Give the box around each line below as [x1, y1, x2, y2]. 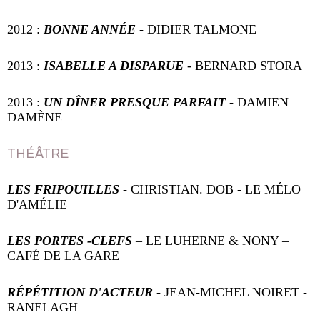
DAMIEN [234, 94, 289, 109]
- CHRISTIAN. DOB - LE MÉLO [123, 182, 301, 197]
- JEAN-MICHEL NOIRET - [156, 285, 307, 300]
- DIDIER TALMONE [139, 21, 256, 36]
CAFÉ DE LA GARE [7, 249, 119, 264]
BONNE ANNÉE [44, 21, 139, 36]
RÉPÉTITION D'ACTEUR [7, 285, 156, 300]
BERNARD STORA [195, 58, 302, 73]
